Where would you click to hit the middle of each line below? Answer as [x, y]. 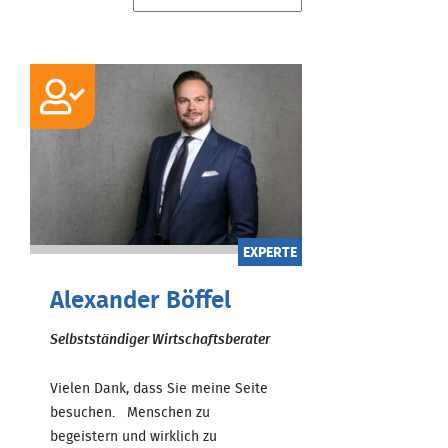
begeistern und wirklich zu [133, 436]
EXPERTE [269, 252]
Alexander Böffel [140, 300]
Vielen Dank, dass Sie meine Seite [159, 388]
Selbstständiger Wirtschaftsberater [160, 339]
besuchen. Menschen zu [130, 412]
